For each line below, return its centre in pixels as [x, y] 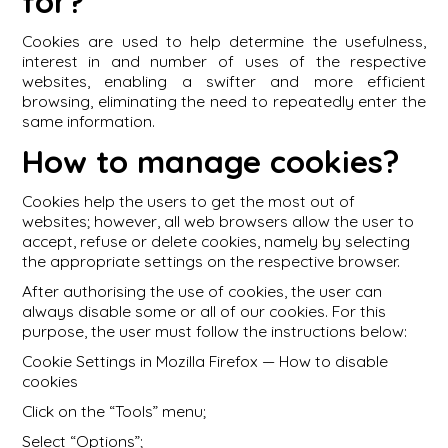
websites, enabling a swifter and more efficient [224, 81]
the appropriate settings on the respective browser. [210, 261]
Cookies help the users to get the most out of [188, 201]
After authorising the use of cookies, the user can [201, 291]
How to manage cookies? [210, 161]
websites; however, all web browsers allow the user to [217, 221]
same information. [88, 121]
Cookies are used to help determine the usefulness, [224, 41]
